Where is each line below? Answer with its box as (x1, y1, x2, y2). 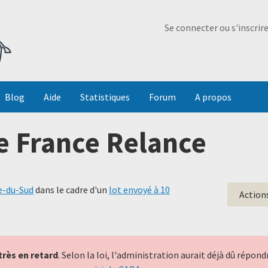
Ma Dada (106, 10, 142, 22)
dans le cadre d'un (33, 184, 109, 196)
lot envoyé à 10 (109, 184, 170, 196)
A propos (195, 91, 232, 103)
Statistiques (80, 91, 130, 103)
